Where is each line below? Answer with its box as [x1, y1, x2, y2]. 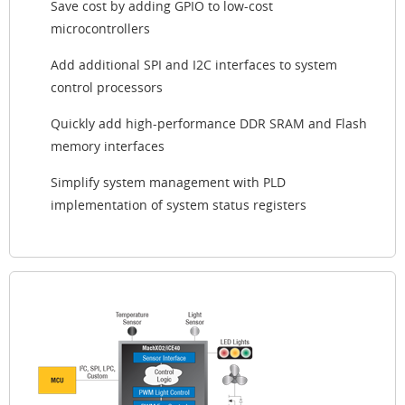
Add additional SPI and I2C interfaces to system [51, 55, 337, 73]
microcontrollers [51, 19, 150, 37]
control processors [51, 78, 163, 96]
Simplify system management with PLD [51, 173, 286, 191]
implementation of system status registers [51, 195, 306, 213]
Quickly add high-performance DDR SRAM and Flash [51, 114, 367, 132]
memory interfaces [51, 137, 165, 155]
